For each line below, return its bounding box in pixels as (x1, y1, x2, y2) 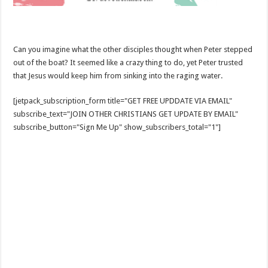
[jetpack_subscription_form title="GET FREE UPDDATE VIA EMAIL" (13, 96, 233, 106)
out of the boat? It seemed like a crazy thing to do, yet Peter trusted (13, 58, 243, 68)
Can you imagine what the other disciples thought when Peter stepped (13, 45, 253, 54)
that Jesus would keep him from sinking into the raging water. (13, 71, 223, 81)
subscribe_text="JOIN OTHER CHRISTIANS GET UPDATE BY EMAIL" (13, 109, 239, 119)
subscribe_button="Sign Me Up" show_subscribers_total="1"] (13, 123, 221, 132)
